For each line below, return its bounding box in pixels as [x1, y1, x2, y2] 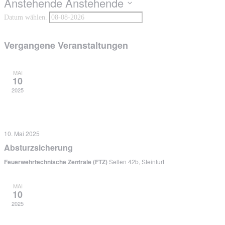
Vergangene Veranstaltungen [4, 38, 128, 52]
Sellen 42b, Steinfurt [109, 157, 164, 166]
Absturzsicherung [4, 141, 73, 153]
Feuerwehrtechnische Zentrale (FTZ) [4, 157, 109, 166]
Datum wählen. [4, 13, 49, 21]
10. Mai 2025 [4, 129, 40, 138]
